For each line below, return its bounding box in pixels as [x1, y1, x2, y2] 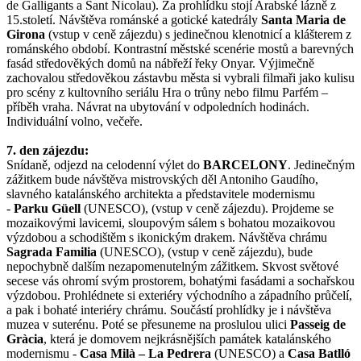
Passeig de [290, 317, 346, 332]
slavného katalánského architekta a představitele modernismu [6, 187, 315, 201]
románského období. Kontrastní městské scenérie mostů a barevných [6, 42, 354, 56]
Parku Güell [14, 201, 81, 216]
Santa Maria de [261, 13, 346, 27]
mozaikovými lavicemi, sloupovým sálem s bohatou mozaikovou [6, 216, 335, 230]
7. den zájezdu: [6, 143, 89, 158]
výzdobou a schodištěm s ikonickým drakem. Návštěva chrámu [6, 230, 327, 245]
